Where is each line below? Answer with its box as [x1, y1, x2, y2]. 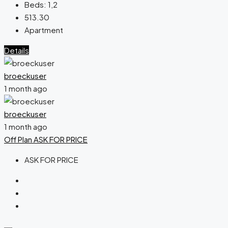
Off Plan [4, 134, 34, 144]
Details [4, 45, 29, 55]
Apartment [24, 24, 63, 35]
